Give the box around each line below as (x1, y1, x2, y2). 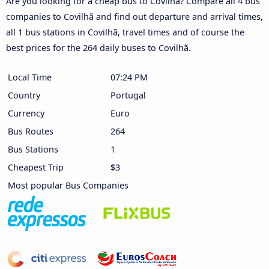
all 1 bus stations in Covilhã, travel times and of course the (6, 26, 244, 38)
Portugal (110, 89, 146, 101)
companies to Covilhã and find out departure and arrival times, (6, 10, 263, 22)
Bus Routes (8, 125, 53, 137)
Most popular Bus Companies (8, 179, 128, 191)
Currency (8, 107, 44, 119)
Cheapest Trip (8, 161, 64, 173)
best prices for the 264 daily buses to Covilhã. (6, 41, 191, 53)
